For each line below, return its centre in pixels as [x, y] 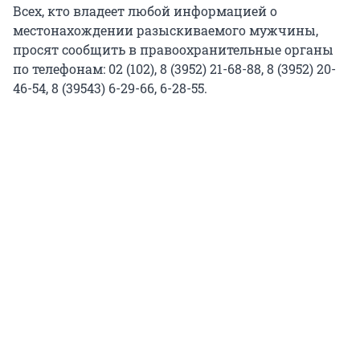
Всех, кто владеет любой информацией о [145, 11]
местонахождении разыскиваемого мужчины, [166, 31]
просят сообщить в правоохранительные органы [173, 50]
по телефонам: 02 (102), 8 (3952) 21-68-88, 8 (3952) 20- [174, 69]
